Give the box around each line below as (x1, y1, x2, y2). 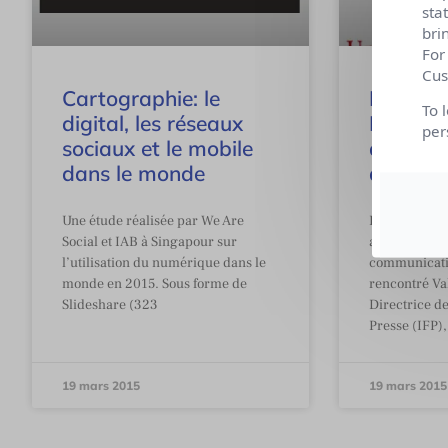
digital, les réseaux (62, 109, 243, 136)
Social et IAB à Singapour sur (62, 232, 237, 251)
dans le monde (62, 159, 205, 186)
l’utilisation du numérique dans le (62, 253, 266, 272)
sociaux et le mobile (62, 134, 253, 161)
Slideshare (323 (62, 295, 158, 314)
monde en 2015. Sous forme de (62, 274, 247, 293)
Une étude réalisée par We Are (62, 211, 244, 230)
